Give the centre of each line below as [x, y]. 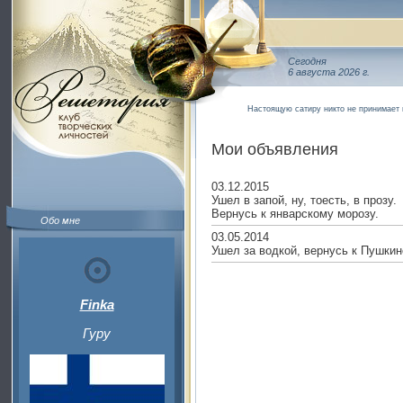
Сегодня [307, 61]
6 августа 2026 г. [329, 72]
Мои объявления [275, 149]
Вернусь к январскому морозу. [295, 214]
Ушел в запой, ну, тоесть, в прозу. [304, 200]
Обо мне [60, 220]
